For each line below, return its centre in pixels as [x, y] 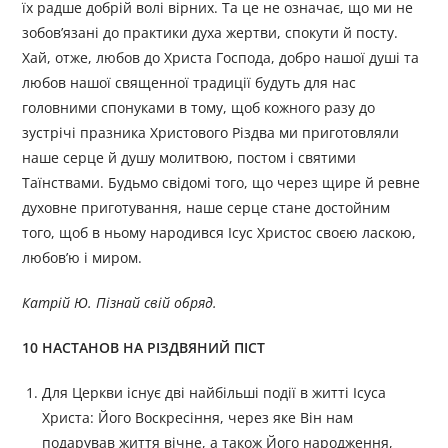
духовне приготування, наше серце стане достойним [206, 208]
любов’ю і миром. [82, 258]
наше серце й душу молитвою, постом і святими [189, 158]
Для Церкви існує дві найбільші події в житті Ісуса [214, 393]
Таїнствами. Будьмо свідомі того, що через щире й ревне [221, 183]
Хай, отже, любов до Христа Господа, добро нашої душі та [221, 58]
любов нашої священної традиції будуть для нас [189, 83]
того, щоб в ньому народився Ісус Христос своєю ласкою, [219, 233]
